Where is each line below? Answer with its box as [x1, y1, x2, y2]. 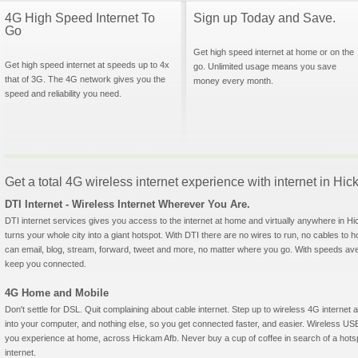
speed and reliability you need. [5, 89, 121, 98]
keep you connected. [5, 259, 86, 268]
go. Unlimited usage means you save [193, 62, 336, 71]
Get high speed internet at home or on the [193, 47, 354, 57]
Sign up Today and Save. [193, 11, 336, 25]
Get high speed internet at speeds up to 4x [5, 60, 169, 70]
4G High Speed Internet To [5, 11, 155, 25]
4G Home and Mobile [5, 287, 109, 299]
